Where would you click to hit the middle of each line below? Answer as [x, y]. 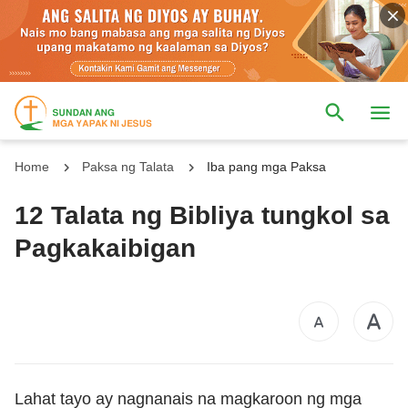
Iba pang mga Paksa [266, 166]
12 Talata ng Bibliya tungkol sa [202, 215]
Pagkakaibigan [105, 248]
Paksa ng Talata [128, 166]
